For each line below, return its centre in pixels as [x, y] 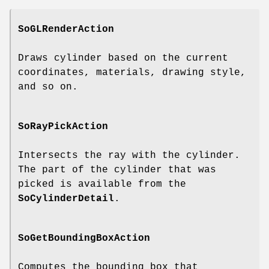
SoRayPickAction [63, 126]
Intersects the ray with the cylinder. [129, 155]
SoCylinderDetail [66, 198]
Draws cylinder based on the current [123, 58]
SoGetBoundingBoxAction [84, 238]
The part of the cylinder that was [117, 170]
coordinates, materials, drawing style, [132, 72]
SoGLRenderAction [66, 29]
